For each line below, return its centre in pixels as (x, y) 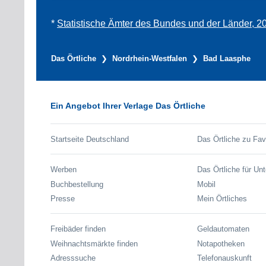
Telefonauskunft (224, 258)
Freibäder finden (78, 229)
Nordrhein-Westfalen (150, 59)
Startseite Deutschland (90, 139)
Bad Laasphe (227, 59)
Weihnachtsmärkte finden (94, 243)
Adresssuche (73, 258)
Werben (64, 170)
